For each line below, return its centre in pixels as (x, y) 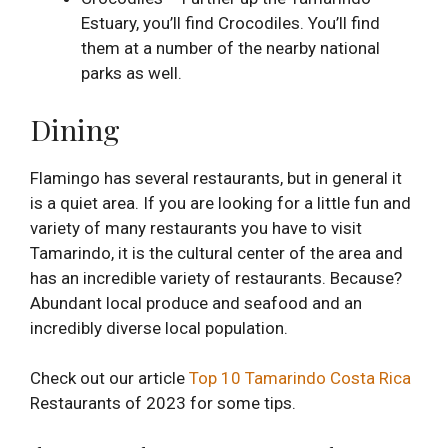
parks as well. (131, 73)
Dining (75, 128)
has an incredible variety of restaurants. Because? (216, 277)
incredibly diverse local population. (159, 327)
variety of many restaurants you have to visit (196, 227)
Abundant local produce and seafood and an (196, 302)
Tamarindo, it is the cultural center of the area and (216, 252)
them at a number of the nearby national (230, 48)
